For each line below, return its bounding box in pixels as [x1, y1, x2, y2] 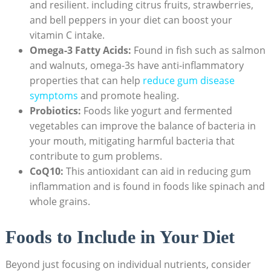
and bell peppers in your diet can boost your [29, 13, 232, 27]
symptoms [29, 88, 78, 102]
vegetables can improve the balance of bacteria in [29, 119, 256, 132]
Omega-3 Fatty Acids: [29, 43, 131, 57]
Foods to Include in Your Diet [5, 227, 235, 247]
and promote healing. [77, 88, 179, 102]
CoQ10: [29, 164, 64, 178]
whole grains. [29, 194, 90, 208]
